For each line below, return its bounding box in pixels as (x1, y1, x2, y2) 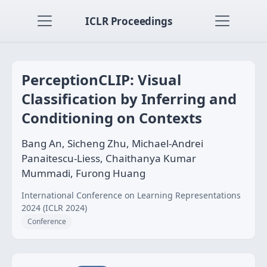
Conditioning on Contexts (21, 108, 202, 128)
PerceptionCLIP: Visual (21, 70, 181, 89)
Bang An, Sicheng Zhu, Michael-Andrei (21, 136, 203, 150)
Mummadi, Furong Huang (21, 166, 145, 180)
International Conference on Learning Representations (21, 190, 241, 201)
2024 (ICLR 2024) (21, 202, 87, 213)
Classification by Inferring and (21, 89, 237, 108)
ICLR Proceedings (85, 14, 172, 28)
